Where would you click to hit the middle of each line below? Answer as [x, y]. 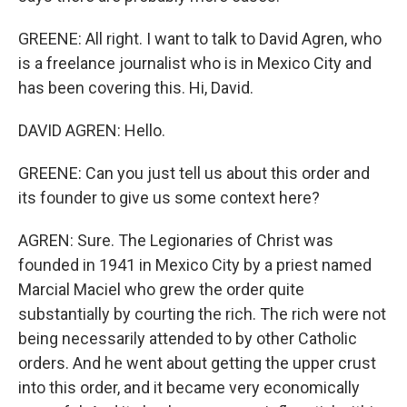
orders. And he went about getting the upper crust [197, 363]
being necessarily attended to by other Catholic [188, 338]
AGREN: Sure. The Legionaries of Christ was [176, 240]
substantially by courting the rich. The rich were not [202, 314]
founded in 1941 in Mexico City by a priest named [195, 265]
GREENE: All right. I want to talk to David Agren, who [200, 39]
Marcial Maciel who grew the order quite [161, 289]
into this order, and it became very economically [189, 387]
